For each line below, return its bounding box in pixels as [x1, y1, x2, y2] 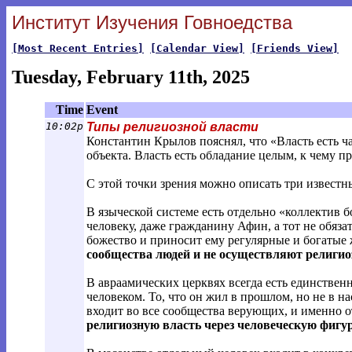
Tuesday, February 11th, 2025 [12, 67, 250, 87]
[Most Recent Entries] [12, 42, 144, 54]
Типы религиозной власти [86, 120, 258, 134]
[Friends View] [251, 42, 339, 54]
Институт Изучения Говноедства [12, 12, 292, 33]
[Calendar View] [150, 42, 244, 54]
